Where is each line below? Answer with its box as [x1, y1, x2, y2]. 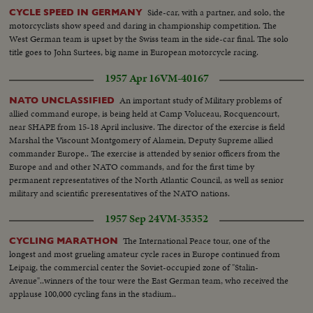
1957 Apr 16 [104, 70, 160, 86]
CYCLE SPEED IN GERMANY [9, 6, 143, 17]
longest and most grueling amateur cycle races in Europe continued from [9, 247, 281, 261]
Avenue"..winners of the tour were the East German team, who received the [9, 273, 289, 287]
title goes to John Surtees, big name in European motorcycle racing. [9, 45, 259, 59]
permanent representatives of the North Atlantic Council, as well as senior [9, 173, 284, 187]
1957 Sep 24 [105, 211, 159, 226]
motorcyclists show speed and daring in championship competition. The [9, 18, 277, 32]
